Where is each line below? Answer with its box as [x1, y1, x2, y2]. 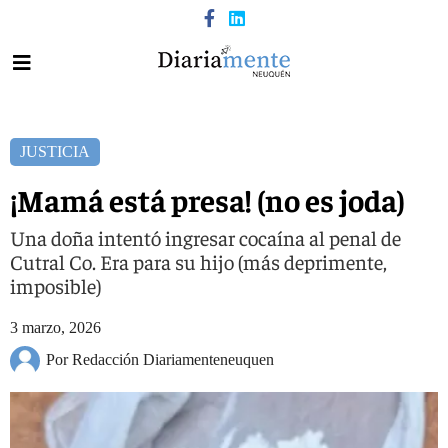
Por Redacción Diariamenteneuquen [46, 350, 274, 368]
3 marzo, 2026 [10, 319, 101, 336]
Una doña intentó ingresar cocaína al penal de [10, 224, 401, 251]
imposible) [10, 272, 101, 299]
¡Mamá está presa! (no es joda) [10, 180, 405, 219]
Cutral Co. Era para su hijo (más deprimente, [10, 248, 387, 275]
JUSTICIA [20, 143, 90, 160]
